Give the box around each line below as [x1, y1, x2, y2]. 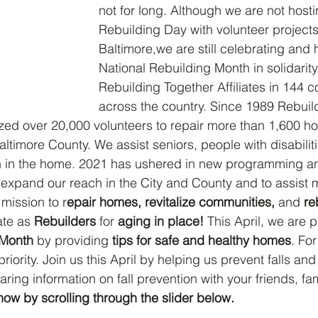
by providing [33, 232, 112, 248]
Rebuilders [34, 213, 96, 229]
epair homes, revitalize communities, [67, 194, 278, 210]
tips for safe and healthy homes [112, 232, 291, 248]
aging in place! [118, 213, 207, 229]
